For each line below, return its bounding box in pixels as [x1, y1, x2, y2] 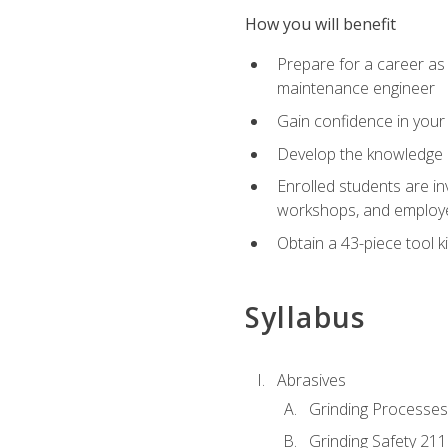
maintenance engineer [276, 77, 435, 100]
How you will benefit [244, 13, 396, 36]
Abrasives [276, 369, 346, 392]
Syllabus [244, 297, 366, 336]
